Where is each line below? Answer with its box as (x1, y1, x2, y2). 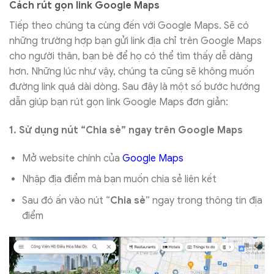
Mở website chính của (21, 152, 122, 165)
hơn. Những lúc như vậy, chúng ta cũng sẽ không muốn (9, 65, 254, 78)
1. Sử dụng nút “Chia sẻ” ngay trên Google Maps (9, 124, 243, 136)
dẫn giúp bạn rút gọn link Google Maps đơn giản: (9, 96, 228, 109)
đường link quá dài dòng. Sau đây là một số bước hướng (9, 81, 260, 94)
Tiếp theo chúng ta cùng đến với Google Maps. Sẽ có (9, 20, 249, 32)
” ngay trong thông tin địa (145, 194, 262, 207)
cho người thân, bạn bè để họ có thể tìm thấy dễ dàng (9, 50, 253, 63)
